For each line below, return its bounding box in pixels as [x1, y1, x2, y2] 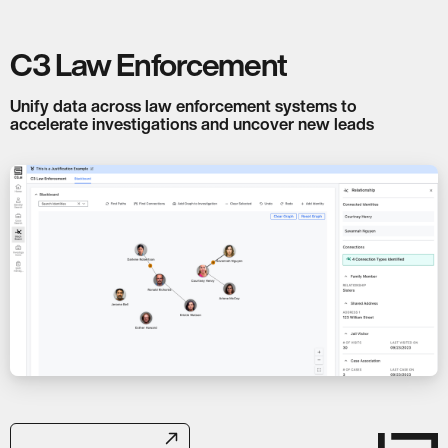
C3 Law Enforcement [10, 48, 287, 80]
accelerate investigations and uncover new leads [10, 115, 374, 132]
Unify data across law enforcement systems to [10, 97, 357, 114]
